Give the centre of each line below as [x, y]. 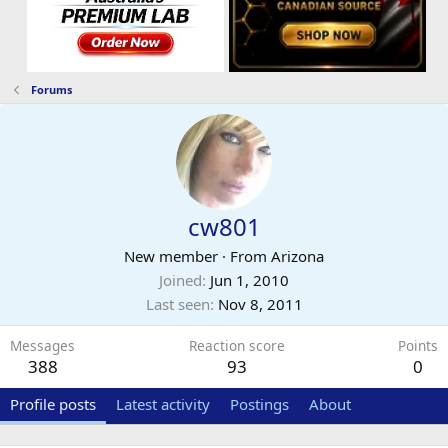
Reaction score [236, 345]
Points [418, 345]
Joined [180, 279]
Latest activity [163, 403]
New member [171, 255]
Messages [42, 345]
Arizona [297, 255]
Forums [51, 89]
